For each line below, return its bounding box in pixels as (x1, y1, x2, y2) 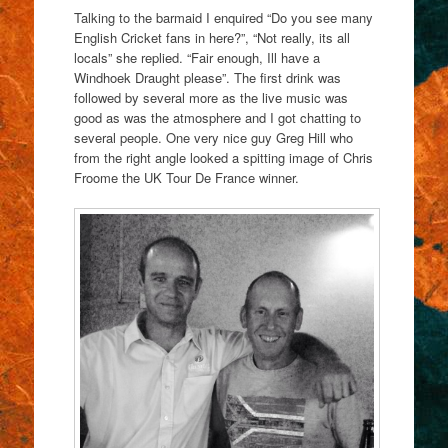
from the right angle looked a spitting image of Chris (73, 148, 373, 168)
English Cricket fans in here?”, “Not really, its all (73, 28, 350, 48)
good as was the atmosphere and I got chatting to (73, 108, 361, 128)
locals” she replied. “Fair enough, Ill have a (73, 48, 320, 68)
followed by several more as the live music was (73, 88, 348, 108)
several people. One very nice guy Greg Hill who (73, 128, 353, 148)
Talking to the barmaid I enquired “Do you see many (73, 8, 373, 28)
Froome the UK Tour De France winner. (73, 168, 299, 188)
